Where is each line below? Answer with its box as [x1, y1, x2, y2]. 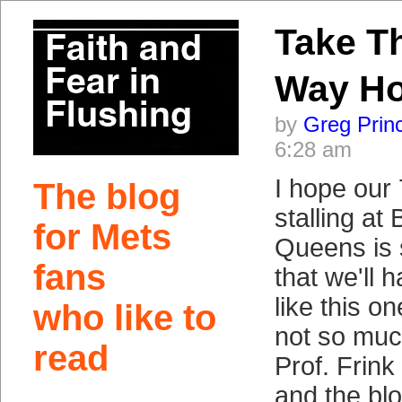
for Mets [32, 217, 171, 257]
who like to [32, 298, 216, 337]
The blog [32, 177, 180, 216]
